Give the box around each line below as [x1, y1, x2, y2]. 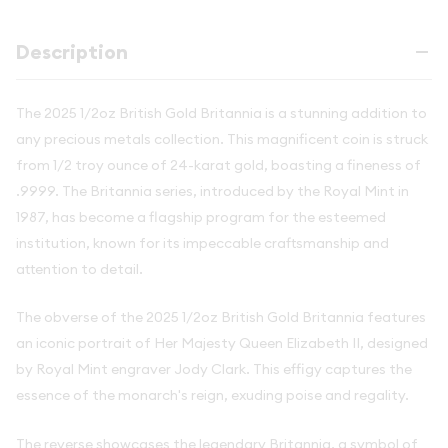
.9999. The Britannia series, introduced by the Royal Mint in [16, 182, 409, 200]
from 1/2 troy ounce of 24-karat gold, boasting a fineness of [16, 156, 421, 174]
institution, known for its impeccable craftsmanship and [16, 234, 389, 252]
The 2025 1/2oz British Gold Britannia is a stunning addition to [16, 104, 427, 122]
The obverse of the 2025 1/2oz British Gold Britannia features [16, 308, 426, 327]
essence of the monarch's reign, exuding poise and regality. [16, 386, 409, 405]
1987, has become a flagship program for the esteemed [16, 208, 386, 226]
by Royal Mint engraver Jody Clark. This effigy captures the [16, 360, 412, 379]
